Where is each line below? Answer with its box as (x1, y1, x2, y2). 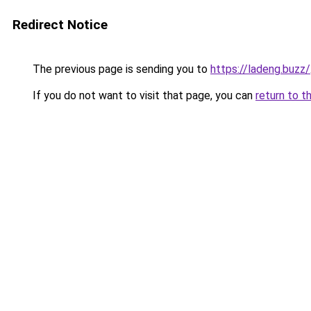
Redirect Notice (12, 17, 108, 33)
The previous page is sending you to (30, 62, 210, 76)
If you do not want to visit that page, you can (30, 89, 255, 102)
